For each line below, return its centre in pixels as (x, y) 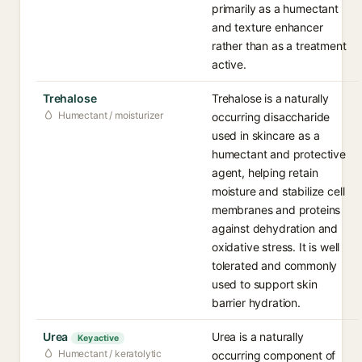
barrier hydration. (256, 303)
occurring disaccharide (271, 117)
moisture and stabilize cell (278, 191)
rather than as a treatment (279, 46)
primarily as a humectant (275, 8)
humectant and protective (279, 154)
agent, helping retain (265, 173)
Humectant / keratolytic (110, 354)
